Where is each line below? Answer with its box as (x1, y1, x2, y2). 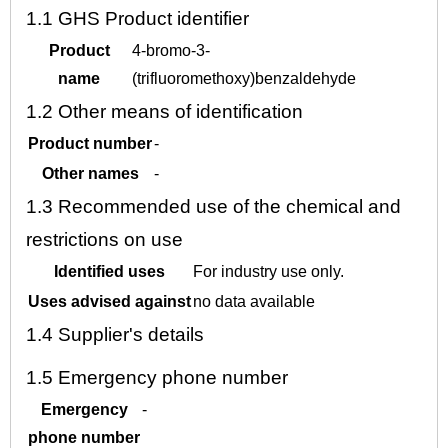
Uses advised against (28, 293, 191, 310)
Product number (28, 135, 152, 152)
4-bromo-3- (132, 42, 210, 59)
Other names (41, 165, 139, 182)
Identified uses (54, 263, 165, 280)
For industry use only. (193, 263, 344, 280)
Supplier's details (58, 324, 204, 345)
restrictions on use (26, 229, 183, 250)
